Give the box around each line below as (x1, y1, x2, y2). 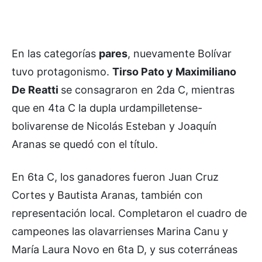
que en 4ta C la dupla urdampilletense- (12, 101, 202, 114)
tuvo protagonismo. (12, 65, 112, 78)
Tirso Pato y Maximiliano (112, 65, 236, 78)
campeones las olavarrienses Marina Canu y (12, 225, 228, 237)
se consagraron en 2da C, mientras (61, 83, 235, 96)
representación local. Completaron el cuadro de (12, 206, 247, 219)
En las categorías (12, 47, 99, 60)
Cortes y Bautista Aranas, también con (12, 188, 203, 201)
